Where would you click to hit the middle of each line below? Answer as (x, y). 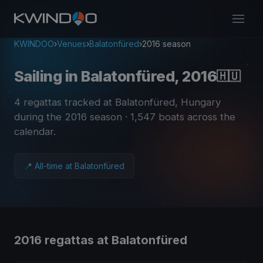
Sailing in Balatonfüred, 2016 (116, 76)
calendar (34, 131)
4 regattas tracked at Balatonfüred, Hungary (117, 102)
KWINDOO (34, 44)
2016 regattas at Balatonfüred (101, 240)
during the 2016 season (68, 117)
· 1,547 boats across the (179, 117)
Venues (72, 44)
